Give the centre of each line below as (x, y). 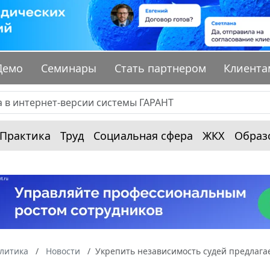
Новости (63, 251)
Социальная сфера (143, 136)
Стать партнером (160, 68)
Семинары (69, 68)
